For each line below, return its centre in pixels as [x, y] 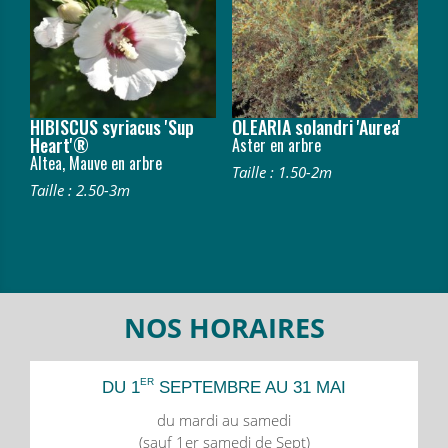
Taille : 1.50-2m [281, 171]
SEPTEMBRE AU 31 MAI [250, 388]
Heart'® [59, 144]
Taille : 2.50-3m [80, 189]
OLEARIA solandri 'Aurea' [316, 126]
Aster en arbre [276, 144]
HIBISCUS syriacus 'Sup [112, 126]
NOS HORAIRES [224, 328]
